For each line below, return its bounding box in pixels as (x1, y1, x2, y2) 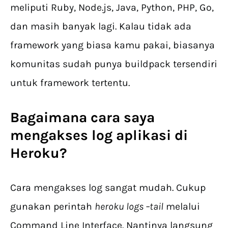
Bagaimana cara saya (10, 109, 155, 126)
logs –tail (124, 201, 163, 213)
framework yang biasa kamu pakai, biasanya (10, 39, 215, 51)
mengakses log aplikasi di (10, 127, 188, 144)
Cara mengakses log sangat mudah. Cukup (10, 182, 206, 194)
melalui (163, 201, 200, 213)
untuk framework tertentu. (10, 77, 130, 89)
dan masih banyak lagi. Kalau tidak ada (10, 20, 191, 33)
